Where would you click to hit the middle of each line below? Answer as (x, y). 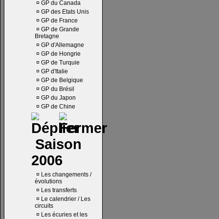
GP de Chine (58, 107)
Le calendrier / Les (66, 199)
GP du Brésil (58, 89)
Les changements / (66, 175)
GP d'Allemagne (63, 45)
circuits (44, 206)
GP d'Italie (55, 71)
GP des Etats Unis (65, 12)
